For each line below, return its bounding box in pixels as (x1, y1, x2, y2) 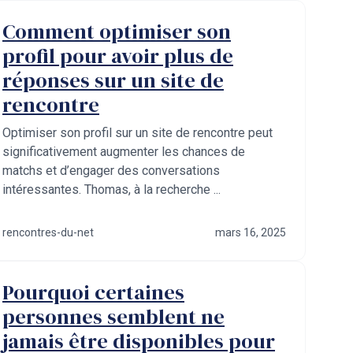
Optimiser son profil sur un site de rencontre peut (2, 125, 273, 140)
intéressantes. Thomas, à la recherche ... (2, 182, 221, 197)
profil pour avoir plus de (2, 42, 233, 70)
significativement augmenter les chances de (2, 144, 245, 159)
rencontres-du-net (2, 226, 94, 239)
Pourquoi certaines (2, 278, 184, 307)
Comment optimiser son (2, 17, 231, 46)
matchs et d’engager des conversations (2, 163, 220, 178)
